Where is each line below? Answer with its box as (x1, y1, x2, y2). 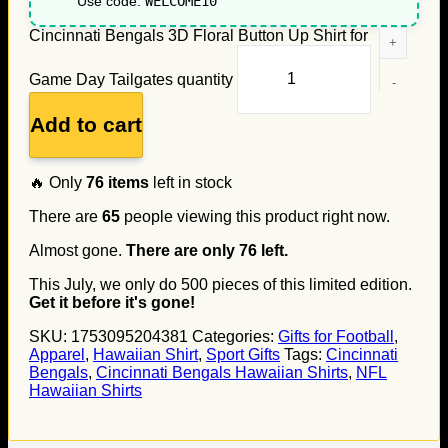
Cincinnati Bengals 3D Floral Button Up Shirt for (29, 26, 368, 44)
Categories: (192, 327, 278, 345)
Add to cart (30, 112, 142, 136)
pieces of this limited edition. (208, 275, 412, 293)
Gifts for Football (278, 327, 394, 345)
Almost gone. (29, 241, 126, 259)
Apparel (29, 345, 85, 363)
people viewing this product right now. (120, 207, 390, 225)
